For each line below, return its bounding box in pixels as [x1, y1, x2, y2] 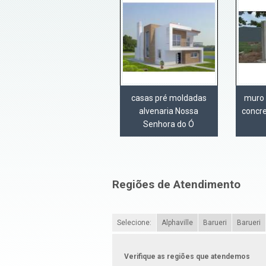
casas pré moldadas [131, 93, 207, 103]
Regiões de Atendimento [112, 178, 240, 192]
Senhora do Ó [143, 119, 195, 129]
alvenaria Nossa [139, 106, 199, 116]
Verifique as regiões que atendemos [123, 252, 250, 261]
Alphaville [161, 218, 193, 227]
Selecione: [116, 218, 151, 227]
